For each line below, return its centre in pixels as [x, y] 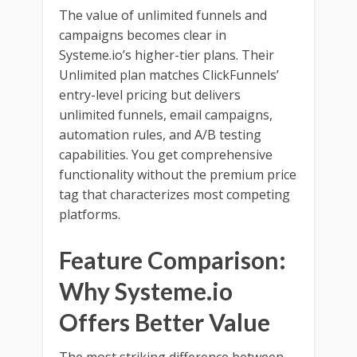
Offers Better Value [165, 322]
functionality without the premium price [178, 174]
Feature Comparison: [173, 259]
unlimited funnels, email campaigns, [166, 114]
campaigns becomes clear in [143, 35]
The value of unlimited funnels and [163, 15]
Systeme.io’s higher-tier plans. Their [167, 55]
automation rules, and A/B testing [160, 134]
